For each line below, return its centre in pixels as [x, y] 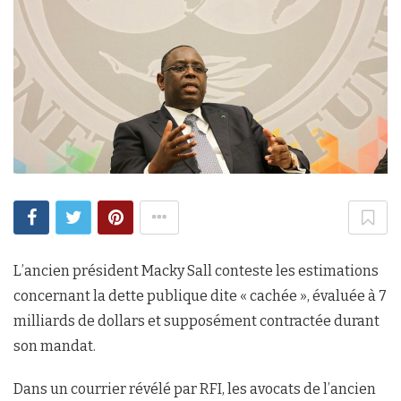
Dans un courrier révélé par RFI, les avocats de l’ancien [195, 388]
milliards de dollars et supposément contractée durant [196, 320]
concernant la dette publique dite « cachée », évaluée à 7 [200, 295]
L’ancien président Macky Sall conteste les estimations [196, 270]
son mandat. [55, 346]
